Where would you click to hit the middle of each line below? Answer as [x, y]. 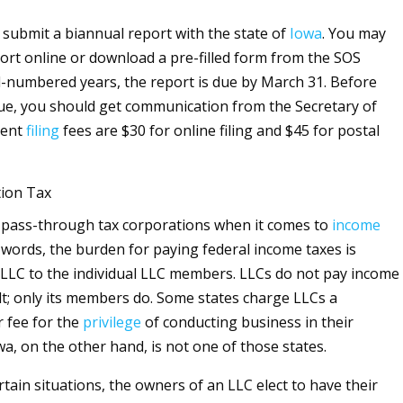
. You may [354, 34]
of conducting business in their [247, 322]
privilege [112, 322]
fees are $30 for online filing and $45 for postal [219, 131]
